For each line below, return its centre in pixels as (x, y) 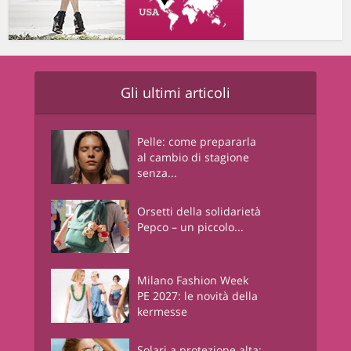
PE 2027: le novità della (197, 296)
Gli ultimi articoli (175, 92)
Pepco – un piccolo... (190, 226)
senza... (157, 172)
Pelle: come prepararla (197, 141)
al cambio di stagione (193, 157)
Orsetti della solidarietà (199, 211)
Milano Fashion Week (193, 280)
